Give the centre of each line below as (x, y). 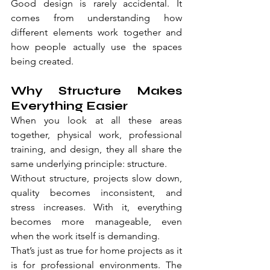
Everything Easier (69, 106)
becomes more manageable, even (96, 222)
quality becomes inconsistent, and (96, 193)
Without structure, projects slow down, (96, 178)
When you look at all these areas (96, 121)
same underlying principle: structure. (89, 164)
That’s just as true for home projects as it (96, 251)
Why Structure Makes (96, 91)
